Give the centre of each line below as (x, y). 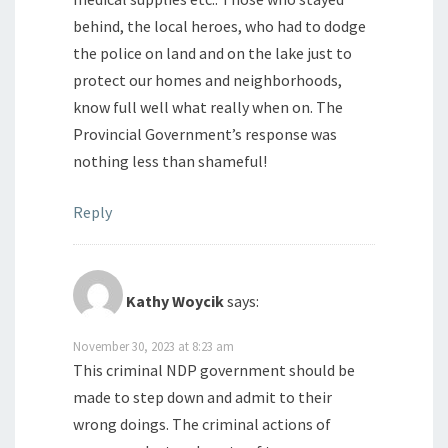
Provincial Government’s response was (205, 134)
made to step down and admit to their (202, 397)
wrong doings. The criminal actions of (202, 424)
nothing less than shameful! (170, 161)
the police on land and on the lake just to (212, 53)
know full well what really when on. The (208, 107)
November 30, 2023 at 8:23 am (153, 346)
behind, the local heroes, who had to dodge (219, 26)
